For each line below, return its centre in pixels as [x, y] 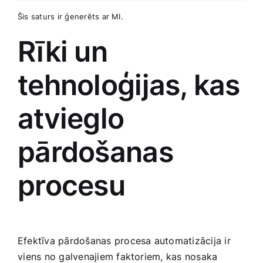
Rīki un [63, 51]
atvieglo [71, 118]
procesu [71, 185]
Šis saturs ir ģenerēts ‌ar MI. [70, 16]
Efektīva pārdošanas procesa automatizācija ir [124, 240]
